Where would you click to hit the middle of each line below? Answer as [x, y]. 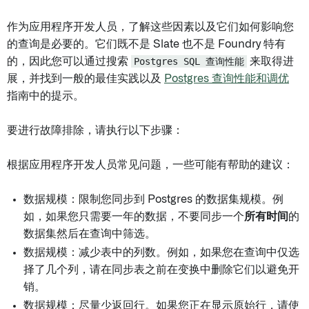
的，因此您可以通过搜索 [69, 61]
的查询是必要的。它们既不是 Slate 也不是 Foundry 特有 [146, 44]
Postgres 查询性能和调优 [227, 79]
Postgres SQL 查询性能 [189, 61]
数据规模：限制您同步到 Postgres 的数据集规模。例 [153, 199]
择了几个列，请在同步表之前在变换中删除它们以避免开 [161, 270]
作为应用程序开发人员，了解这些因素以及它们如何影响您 [150, 27]
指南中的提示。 [46, 96]
